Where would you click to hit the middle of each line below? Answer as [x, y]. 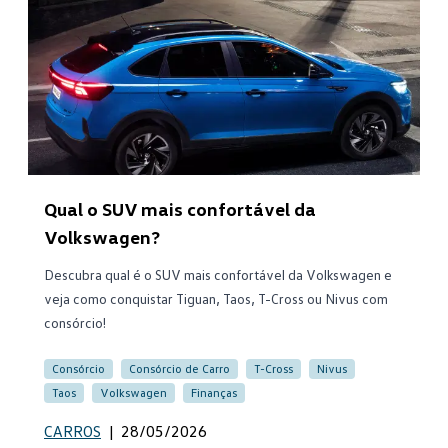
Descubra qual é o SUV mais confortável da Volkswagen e [218, 274]
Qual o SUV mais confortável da [180, 209]
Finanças [214, 392]
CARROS [72, 431]
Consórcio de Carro [179, 368]
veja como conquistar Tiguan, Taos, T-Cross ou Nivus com [216, 298]
